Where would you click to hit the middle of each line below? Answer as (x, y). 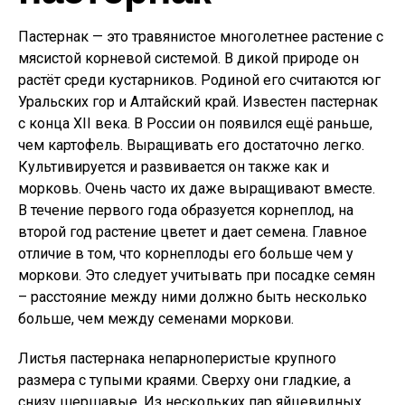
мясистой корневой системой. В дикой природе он (188, 58)
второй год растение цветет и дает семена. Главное (193, 232)
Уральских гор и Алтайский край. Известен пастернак (198, 102)
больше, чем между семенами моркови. (156, 319)
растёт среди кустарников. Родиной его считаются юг (199, 80)
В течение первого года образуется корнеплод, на (186, 210)
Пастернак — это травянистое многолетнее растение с (201, 37)
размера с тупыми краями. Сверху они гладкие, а (184, 380)
